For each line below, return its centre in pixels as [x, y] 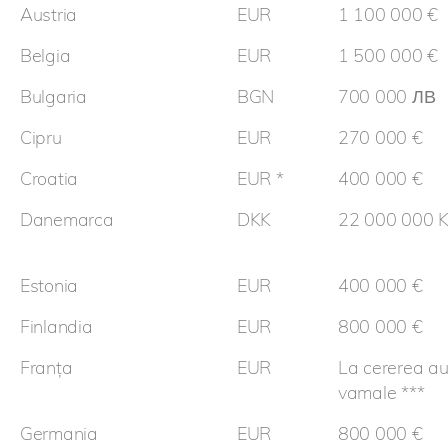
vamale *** [381, 393]
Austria [49, 15]
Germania [59, 434]
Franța [46, 368]
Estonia [49, 286]
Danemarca [67, 220]
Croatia [49, 179]
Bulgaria [53, 97]
